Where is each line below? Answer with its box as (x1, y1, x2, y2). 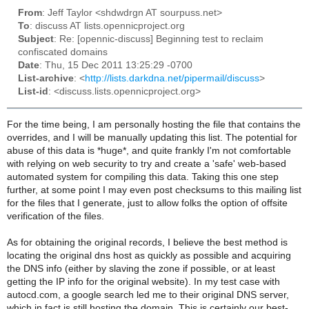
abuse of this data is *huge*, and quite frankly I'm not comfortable (7, 146, 291, 157)
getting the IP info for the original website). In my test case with (7, 277, 280, 288)
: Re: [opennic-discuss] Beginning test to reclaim (54, 34, 263, 45)
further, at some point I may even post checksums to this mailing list (7, 185, 301, 196)
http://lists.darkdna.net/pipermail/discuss (85, 73, 259, 84)
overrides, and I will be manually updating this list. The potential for (7, 132, 297, 143)
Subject (18, 34, 54, 45)
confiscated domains (18, 47, 108, 58)
